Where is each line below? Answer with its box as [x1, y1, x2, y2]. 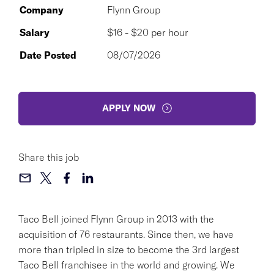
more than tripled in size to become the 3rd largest [18, 243, 239, 256]
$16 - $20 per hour [107, 26, 188, 39]
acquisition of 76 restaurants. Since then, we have [18, 228, 234, 240]
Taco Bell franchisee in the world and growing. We [18, 258, 235, 271]
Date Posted [20, 48, 76, 61]
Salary [20, 26, 50, 39]
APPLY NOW [102, 102, 155, 114]
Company [20, 3, 64, 16]
